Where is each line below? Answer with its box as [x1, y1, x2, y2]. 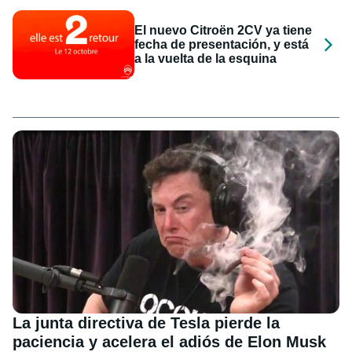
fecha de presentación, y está [134, 37, 310, 51]
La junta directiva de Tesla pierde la [13, 314, 280, 332]
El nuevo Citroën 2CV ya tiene [134, 23, 313, 37]
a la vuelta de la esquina [134, 51, 277, 65]
